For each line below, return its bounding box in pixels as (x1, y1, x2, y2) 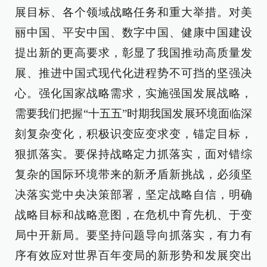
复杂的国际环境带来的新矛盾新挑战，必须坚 (15, 168, 252, 181)
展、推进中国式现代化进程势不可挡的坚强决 (15, 67, 252, 80)
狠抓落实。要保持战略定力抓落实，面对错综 (15, 148, 252, 161)
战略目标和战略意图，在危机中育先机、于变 (15, 209, 252, 222)
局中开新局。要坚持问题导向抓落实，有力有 (15, 229, 252, 242)
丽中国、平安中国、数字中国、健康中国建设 (15, 26, 252, 39)
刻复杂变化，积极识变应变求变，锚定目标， (15, 128, 252, 141)
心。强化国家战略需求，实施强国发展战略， (15, 87, 252, 100)
